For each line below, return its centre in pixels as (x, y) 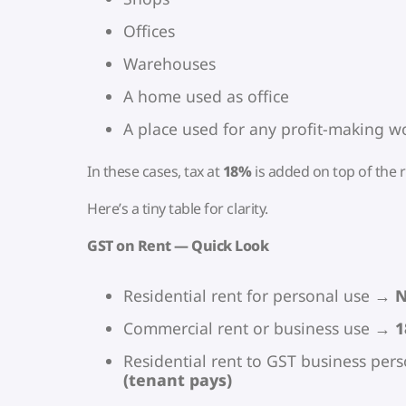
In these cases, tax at (155, 171)
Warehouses (169, 63)
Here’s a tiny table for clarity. (178, 209)
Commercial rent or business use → (259, 329)
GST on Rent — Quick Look (178, 246)
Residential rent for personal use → (259, 296)
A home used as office (206, 96)
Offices (149, 30)
